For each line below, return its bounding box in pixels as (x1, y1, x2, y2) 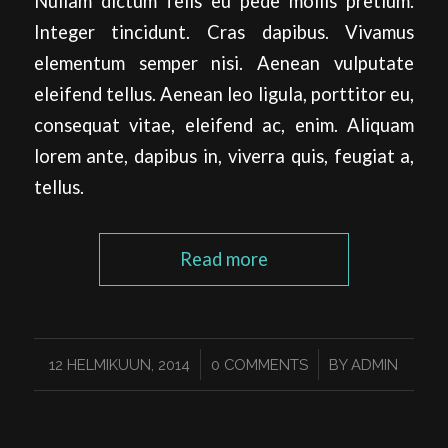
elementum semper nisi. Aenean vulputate (33, 51, 415, 74)
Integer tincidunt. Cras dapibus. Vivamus (33, 20, 415, 43)
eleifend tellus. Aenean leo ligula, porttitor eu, (33, 82, 415, 105)
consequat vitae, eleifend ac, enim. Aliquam (33, 113, 415, 136)
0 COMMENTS (211, 355, 309, 373)
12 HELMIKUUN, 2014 (49, 355, 191, 373)
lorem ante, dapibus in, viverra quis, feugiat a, (33, 144, 415, 167)
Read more (179, 247, 268, 270)
